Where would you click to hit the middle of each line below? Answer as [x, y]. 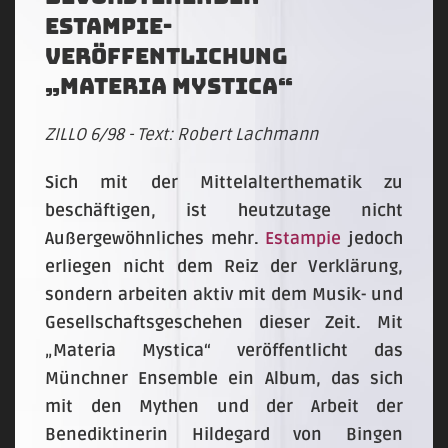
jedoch [372, 238]
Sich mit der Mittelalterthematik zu [224, 182]
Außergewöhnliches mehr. [155, 238]
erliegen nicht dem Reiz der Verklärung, [224, 266]
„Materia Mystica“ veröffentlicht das [224, 350]
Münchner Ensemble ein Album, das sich [224, 378]
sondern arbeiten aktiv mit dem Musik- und [224, 294]
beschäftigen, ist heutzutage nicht [224, 210]
